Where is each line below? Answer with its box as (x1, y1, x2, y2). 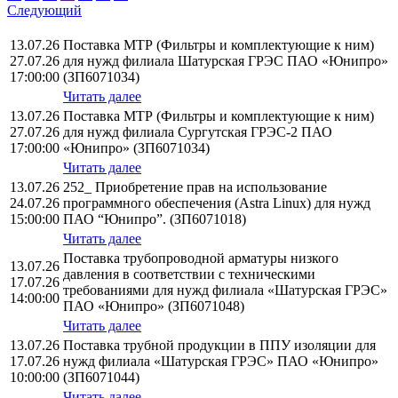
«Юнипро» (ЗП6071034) (63, 140, 210, 156)
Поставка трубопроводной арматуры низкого (63, 251, 338, 267)
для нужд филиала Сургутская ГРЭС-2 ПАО (63, 124, 332, 140)
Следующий (7, 3, 82, 19)
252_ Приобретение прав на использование (63, 179, 327, 195)
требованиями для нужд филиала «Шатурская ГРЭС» (63, 283, 387, 298)
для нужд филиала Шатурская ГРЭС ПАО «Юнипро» (63, 53, 388, 69)
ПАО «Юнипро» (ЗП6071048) (63, 298, 244, 314)
